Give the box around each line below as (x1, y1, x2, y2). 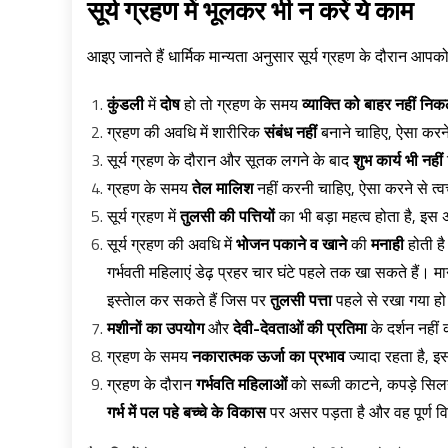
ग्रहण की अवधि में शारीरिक (107, 120, 264, 144)
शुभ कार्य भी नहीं (353, 148, 443, 172)
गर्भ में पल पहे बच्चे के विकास (107, 400, 266, 424)
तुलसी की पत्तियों (180, 204, 275, 228)
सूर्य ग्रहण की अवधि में (107, 232, 236, 256)
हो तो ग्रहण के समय (180, 92, 302, 116)
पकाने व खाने (273, 232, 351, 256)
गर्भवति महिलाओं (196, 372, 287, 396)
